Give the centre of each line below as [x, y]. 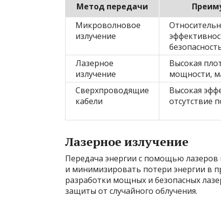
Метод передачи [112, 6]
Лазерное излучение [127, 142]
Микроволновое [108, 25]
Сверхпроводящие [112, 90]
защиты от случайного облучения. [131, 191]
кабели [89, 101]
